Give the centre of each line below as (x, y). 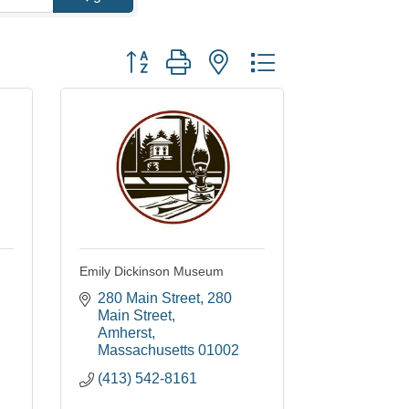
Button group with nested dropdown (231, 55)
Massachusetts (146, 351)
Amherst (125, 333)
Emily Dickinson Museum (152, 272)
